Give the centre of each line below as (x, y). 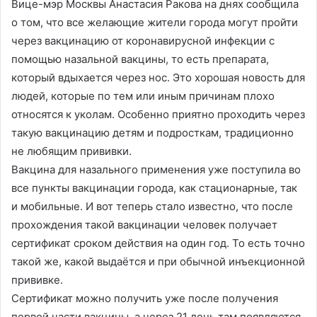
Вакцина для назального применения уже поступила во (156, 170)
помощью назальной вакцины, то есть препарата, (140, 59)
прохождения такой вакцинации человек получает (144, 225)
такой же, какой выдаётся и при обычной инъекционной (158, 262)
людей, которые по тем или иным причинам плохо (143, 96)
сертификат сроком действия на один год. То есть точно (158, 243)
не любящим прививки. (73, 151)
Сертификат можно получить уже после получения (145, 299)
